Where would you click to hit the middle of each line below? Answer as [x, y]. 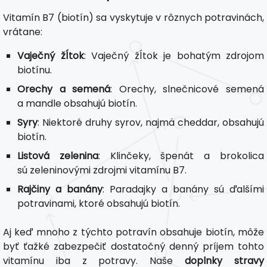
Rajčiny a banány [60, 189]
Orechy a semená [64, 89]
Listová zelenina [58, 156]
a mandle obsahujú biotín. [77, 103]
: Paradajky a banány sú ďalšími [183, 189]
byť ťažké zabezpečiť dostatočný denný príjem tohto [133, 246]
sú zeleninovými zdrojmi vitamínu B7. [102, 170]
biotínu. [35, 70]
